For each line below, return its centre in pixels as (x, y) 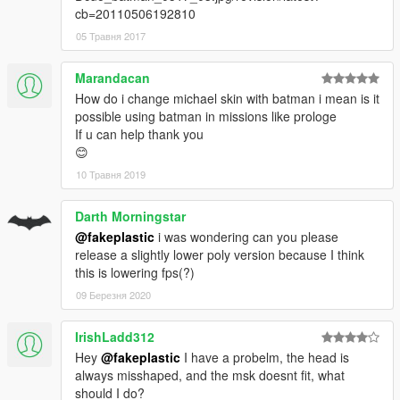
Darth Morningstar (130, 217)
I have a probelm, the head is (265, 358)
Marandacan (112, 78)
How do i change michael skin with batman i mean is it (227, 99)
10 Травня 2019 (111, 175)
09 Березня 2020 (113, 295)
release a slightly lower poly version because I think (220, 255)
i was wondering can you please (246, 237)
